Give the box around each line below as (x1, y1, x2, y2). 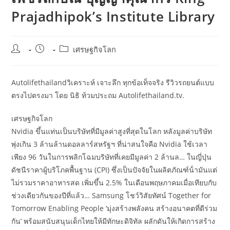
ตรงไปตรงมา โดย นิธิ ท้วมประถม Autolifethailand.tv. (11, 90, 185, 100)
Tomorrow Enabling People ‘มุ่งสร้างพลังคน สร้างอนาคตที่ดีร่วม (11, 203, 218, 213)
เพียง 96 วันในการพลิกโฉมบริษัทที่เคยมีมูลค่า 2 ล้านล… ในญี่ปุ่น (11, 152, 212, 162)
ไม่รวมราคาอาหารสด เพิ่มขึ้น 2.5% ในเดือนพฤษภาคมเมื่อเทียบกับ (11, 178, 217, 187)
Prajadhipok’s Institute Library (11, 7, 216, 26)
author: (11, 55, 36, 65)
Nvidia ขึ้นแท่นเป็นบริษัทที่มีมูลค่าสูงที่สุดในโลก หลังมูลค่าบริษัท (11, 126, 213, 136)
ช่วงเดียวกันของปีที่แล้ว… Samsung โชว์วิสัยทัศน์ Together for (11, 190, 212, 200)
